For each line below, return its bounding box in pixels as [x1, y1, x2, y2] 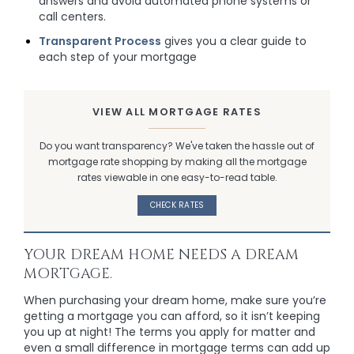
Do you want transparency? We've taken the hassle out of [40, 139, 314, 153]
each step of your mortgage [39, 49, 197, 66]
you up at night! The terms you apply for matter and [24, 324, 315, 341]
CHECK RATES [149, 199, 205, 212]
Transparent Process [39, 33, 161, 50]
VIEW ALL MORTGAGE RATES [92, 105, 262, 119]
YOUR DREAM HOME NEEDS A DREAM [24, 245, 299, 265]
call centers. [39, 9, 109, 25]
